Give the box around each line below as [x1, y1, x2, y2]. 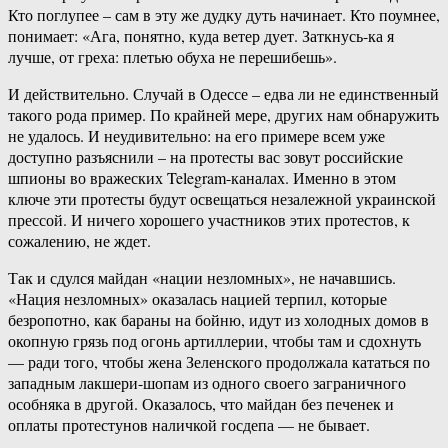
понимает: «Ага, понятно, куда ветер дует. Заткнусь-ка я [8, 25, 394, 47]
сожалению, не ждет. [8, 230, 151, 252]
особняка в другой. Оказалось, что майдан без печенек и [8, 393, 394, 415]
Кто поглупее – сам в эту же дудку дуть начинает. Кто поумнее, [8, 4, 440, 26]
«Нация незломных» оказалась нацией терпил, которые [8, 288, 387, 310]
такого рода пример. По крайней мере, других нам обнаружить [8, 104, 439, 126]
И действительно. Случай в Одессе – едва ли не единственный [8, 83, 439, 105]
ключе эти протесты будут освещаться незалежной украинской [8, 188, 436, 210]
